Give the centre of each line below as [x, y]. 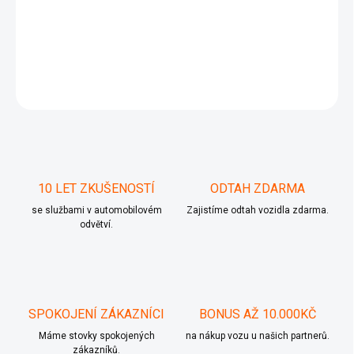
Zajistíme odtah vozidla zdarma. [258, 211]
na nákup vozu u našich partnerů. [258, 336]
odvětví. [96, 225]
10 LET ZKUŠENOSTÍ [96, 189]
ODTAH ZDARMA [258, 189]
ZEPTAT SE [295, 90]
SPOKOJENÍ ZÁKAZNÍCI [96, 314]
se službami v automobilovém [96, 211]
